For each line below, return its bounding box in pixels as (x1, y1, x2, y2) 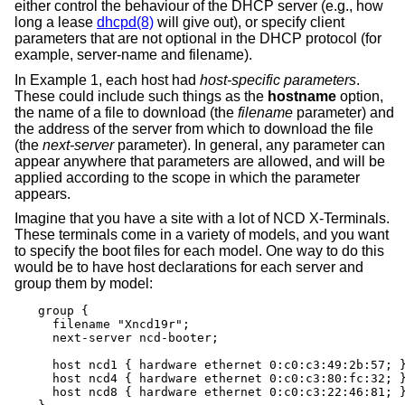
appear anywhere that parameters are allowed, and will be (14, 153, 385, 169)
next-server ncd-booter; (38, 331, 219, 345)
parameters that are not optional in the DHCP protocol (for (14, 31, 381, 47)
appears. (14, 185, 71, 202)
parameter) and (293, 104, 394, 120)
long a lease (14, 14, 97, 31)
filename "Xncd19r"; (38, 317, 190, 332)
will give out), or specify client (154, 14, 344, 31)
